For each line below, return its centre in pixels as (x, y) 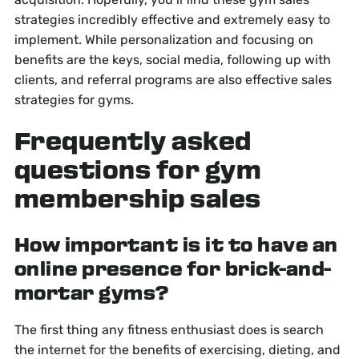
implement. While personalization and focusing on (163, 40)
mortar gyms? (91, 295)
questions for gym (138, 172)
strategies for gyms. (74, 100)
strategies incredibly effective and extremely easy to (172, 20)
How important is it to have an (176, 247)
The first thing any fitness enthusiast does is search (169, 330)
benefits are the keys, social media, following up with (172, 60)
